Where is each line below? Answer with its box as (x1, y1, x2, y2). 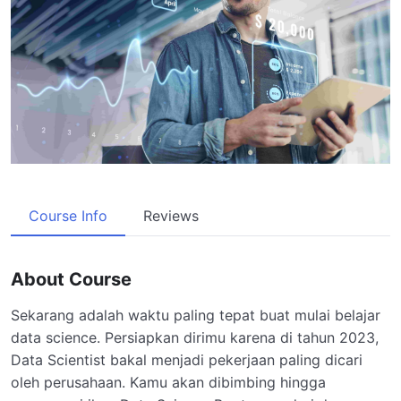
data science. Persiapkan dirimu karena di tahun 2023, (11, 328, 379, 346)
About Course (11, 268, 132, 290)
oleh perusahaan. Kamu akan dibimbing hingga (11, 372, 326, 391)
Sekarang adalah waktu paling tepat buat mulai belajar (11, 305, 380, 324)
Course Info (29, 206, 107, 225)
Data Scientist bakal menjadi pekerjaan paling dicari (11, 350, 363, 369)
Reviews (143, 206, 199, 225)
